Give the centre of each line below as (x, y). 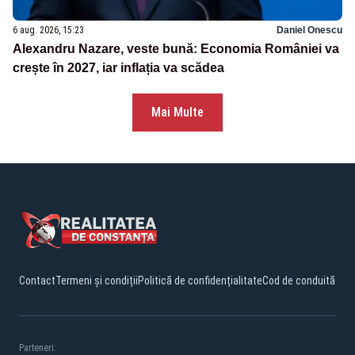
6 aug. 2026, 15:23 (48, 31)
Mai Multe (177, 113)
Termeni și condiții (97, 281)
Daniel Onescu (309, 31)
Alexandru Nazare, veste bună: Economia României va (176, 49)
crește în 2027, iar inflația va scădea (118, 68)
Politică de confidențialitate (200, 281)
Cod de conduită (299, 281)
